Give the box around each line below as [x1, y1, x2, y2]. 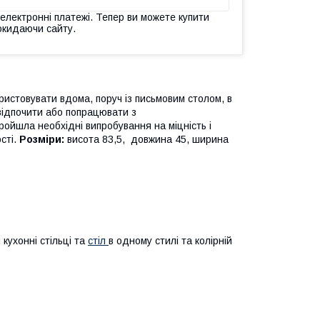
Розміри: [19, 133, 64, 145]
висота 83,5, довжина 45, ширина [64, 133, 229, 145]
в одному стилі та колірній [109, 234, 232, 246]
